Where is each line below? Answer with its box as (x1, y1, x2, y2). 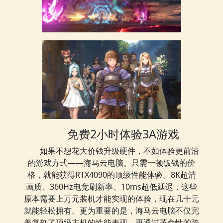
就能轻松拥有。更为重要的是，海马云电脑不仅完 (24, 205, 199, 216)
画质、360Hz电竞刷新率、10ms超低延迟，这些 (26, 181, 197, 192)
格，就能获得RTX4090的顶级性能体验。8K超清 (27, 169, 196, 180)
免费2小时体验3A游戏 (67, 125, 179, 142)
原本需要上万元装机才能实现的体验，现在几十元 (24, 193, 199, 204)
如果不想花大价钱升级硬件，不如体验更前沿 (40, 145, 199, 156)
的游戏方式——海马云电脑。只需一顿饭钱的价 (28, 157, 195, 168)
